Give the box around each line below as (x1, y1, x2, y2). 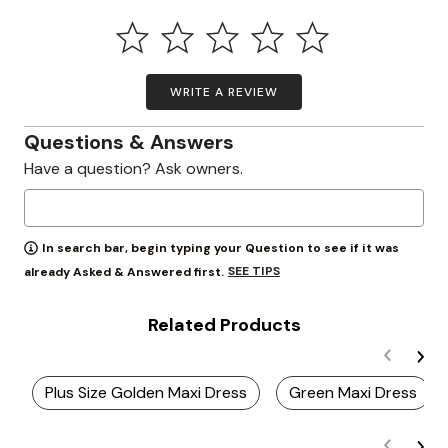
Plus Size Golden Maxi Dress (45, 382, 247, 403)
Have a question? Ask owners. (24, 158, 243, 179)
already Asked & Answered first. (24, 264, 224, 280)
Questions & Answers (24, 129, 234, 155)
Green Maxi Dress (289, 382, 417, 403)
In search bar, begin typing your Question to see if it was (42, 240, 399, 256)
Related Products (147, 313, 301, 337)
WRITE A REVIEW (170, 84, 278, 100)
